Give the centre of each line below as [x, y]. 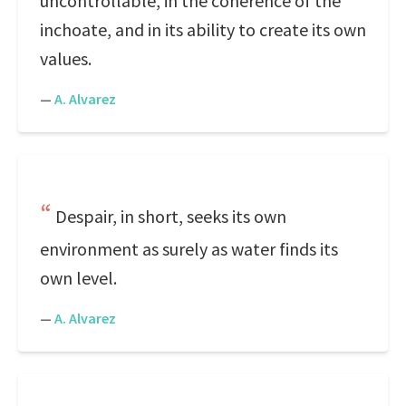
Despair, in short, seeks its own [171, 216]
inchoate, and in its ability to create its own [203, 29]
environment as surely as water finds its [189, 249]
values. [66, 58]
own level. [78, 278]
